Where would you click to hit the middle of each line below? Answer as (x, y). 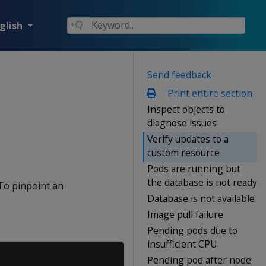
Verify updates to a (188, 139)
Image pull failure (185, 214)
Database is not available (201, 198)
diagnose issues (182, 123)
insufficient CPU (182, 244)
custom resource (183, 152)
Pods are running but (194, 168)
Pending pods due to (192, 230)
